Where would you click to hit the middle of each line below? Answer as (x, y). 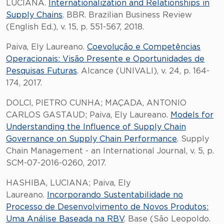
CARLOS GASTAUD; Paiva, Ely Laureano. (88, 115)
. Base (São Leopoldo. (167, 219)
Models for (192, 115)
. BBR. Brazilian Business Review (127, 15)
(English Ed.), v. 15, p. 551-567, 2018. (75, 27)
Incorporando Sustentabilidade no (115, 195)
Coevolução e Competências (144, 47)
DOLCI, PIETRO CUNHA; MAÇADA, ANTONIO (96, 103)
